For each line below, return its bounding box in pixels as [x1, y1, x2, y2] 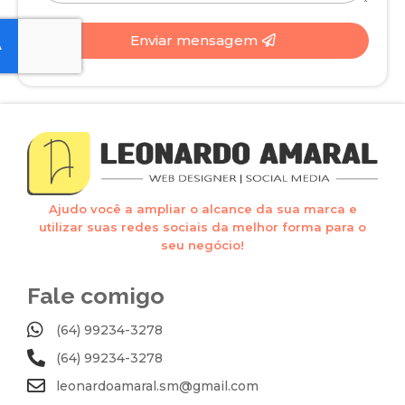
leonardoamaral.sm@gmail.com [56, 377, 259, 394]
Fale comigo [27, 281, 165, 309]
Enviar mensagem [129, 32, 258, 50]
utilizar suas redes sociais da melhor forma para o [39, 219, 366, 234]
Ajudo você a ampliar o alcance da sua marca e [48, 201, 357, 216]
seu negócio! [161, 237, 244, 252]
